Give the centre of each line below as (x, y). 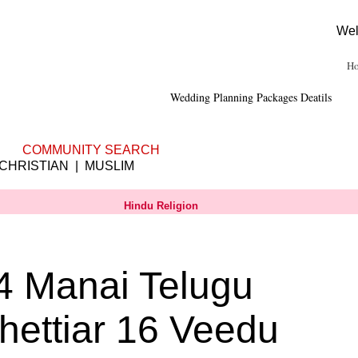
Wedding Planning (213, 97)
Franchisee (33, 103)
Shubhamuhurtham (120, 103)
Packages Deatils (294, 97)
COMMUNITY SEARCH (91, 150)
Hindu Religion (161, 206)
